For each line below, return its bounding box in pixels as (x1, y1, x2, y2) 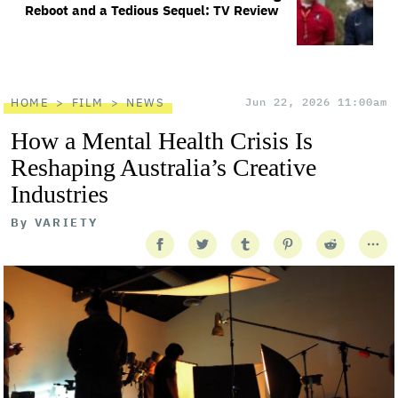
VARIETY (34, 215, 99, 230)
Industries (11, 180, 108, 208)
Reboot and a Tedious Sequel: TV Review (25, 2, 279, 19)
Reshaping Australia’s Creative (11, 154, 316, 181)
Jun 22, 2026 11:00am (245, 95, 387, 108)
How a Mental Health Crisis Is (11, 127, 313, 155)
